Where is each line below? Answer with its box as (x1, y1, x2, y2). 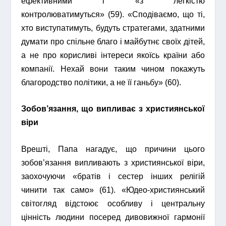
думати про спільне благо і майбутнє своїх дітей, (21, 37, 205, 46)
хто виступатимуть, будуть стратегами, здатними (21, 23, 205, 32)
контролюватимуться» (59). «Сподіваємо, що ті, (21, 10, 205, 19)
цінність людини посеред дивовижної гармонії (21, 212, 205, 221)
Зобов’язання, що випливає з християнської (21, 104, 205, 114)
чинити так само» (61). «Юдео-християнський (21, 185, 205, 194)
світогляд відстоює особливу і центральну (21, 199, 205, 208)
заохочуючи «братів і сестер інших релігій (21, 172, 205, 181)
